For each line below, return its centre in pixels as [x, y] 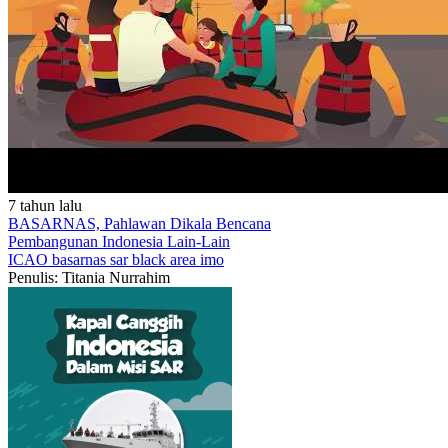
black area [166, 259]
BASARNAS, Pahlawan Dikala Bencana [139, 223]
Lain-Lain [198, 241]
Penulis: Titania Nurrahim [89, 277]
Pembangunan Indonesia [87, 241]
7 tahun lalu [45, 205]
